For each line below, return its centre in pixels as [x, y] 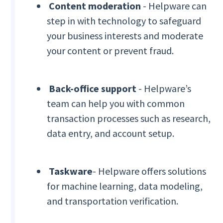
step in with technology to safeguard [124, 21]
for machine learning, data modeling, [125, 186]
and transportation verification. [114, 201]
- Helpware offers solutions [150, 171]
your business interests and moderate [125, 36]
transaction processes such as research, [129, 118]
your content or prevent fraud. [111, 51]
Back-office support [92, 89]
